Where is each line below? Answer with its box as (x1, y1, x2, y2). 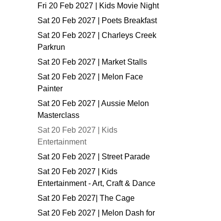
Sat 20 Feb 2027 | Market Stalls (37, 58, 147, 66)
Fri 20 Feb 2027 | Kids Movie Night (37, 1, 159, 10)
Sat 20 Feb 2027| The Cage (37, 194, 135, 202)
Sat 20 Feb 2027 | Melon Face (37, 73, 143, 81)
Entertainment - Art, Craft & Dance (37, 179, 155, 187)
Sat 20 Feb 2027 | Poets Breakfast (37, 16, 157, 25)
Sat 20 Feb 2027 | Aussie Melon (37, 99, 149, 108)
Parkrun (37, 43, 65, 51)
